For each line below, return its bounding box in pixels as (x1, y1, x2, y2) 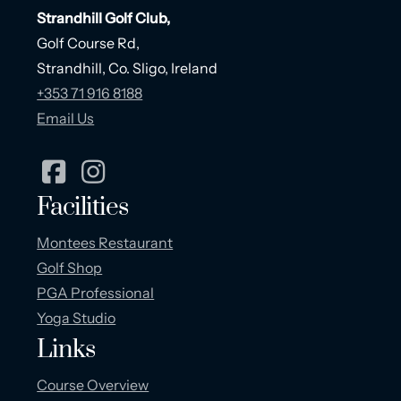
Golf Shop (37, 259, 103, 277)
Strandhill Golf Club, (37, 9, 171, 28)
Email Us (37, 109, 95, 128)
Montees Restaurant (37, 234, 174, 252)
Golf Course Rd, (37, 34, 141, 53)
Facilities (37, 192, 129, 224)
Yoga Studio (37, 309, 116, 328)
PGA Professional (37, 284, 155, 303)
